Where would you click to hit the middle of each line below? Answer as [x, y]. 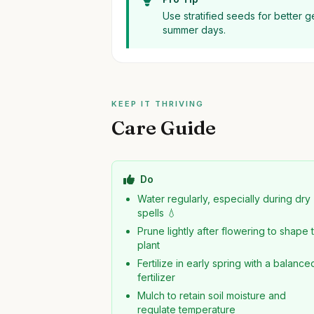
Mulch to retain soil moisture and [212, 295]
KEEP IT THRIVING [158, 104]
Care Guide [164, 128]
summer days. [194, 30]
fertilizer [157, 277]
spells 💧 [157, 213]
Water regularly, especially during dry [224, 199]
